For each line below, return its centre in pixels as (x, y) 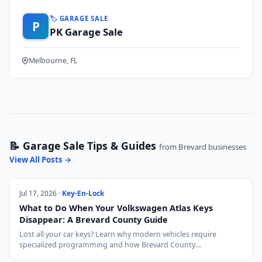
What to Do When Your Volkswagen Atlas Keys (116, 208)
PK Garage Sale (86, 32)
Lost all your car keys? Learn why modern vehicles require (118, 234)
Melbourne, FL (53, 61)
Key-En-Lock (83, 193)
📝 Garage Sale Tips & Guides (84, 146)
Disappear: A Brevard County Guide (94, 220)
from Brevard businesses (203, 147)
